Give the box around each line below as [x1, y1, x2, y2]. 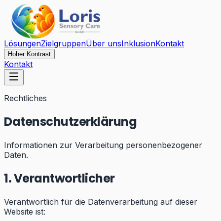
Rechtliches [4, 93, 47, 103]
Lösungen [4, 38, 41, 48]
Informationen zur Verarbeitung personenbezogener [4, 140, 202, 150]
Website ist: [4, 206, 45, 217]
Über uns [86, 38, 121, 48]
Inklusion [121, 38, 155, 48]
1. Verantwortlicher [4, 170, 115, 186]
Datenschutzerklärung [4, 113, 137, 130]
